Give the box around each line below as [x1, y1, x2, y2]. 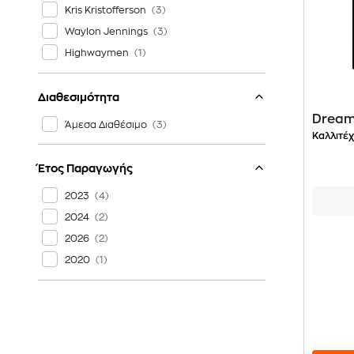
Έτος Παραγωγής [38, 162, 133, 174]
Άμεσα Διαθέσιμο [65, 119, 147, 130]
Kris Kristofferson [65, 5, 146, 15]
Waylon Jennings [65, 26, 148, 36]
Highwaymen [65, 47, 129, 58]
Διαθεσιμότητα [38, 91, 119, 103]
